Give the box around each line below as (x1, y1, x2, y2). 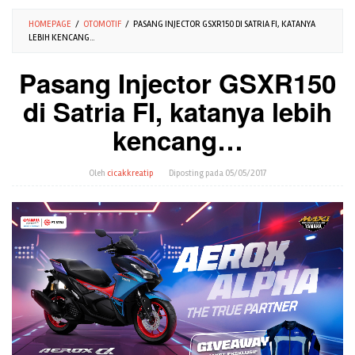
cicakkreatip (106, 168, 153, 179)
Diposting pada (168, 168, 225, 179)
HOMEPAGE (29, 19, 71, 30)
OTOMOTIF (83, 19, 121, 30)
